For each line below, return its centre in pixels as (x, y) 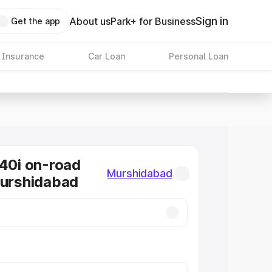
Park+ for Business (153, 21)
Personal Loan (198, 56)
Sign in (212, 21)
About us (90, 21)
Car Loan (106, 56)
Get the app (36, 21)
